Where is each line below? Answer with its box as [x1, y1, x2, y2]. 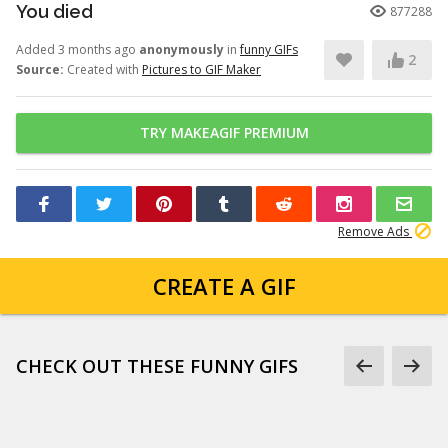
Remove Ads [338, 223, 412, 240]
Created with [64, 61, 142, 78]
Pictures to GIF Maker [142, 61, 261, 78]
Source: [16, 61, 64, 78]
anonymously [139, 41, 224, 58]
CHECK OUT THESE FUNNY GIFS [16, 354, 298, 378]
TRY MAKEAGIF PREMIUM [139, 123, 309, 142]
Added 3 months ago [16, 41, 139, 58]
